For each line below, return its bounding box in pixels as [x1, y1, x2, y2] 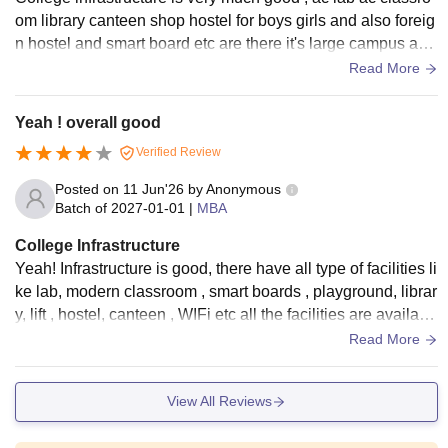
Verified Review [133, 145, 221, 159]
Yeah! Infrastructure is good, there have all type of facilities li [15, 259, 437, 277]
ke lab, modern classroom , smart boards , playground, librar [15, 282, 437, 300]
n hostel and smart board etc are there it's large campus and [15, 35, 436, 52]
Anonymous [206, 180, 281, 197]
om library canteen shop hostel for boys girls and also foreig [15, 12, 435, 29]
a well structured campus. [15, 58, 195, 75]
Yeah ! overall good [15, 114, 161, 131]
